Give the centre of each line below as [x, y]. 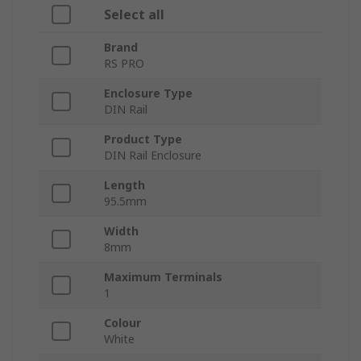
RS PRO [124, 63]
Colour [122, 322]
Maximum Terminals [163, 276]
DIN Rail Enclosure [153, 155]
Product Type [143, 139]
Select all [134, 14]
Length [124, 185]
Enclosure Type [148, 93]
